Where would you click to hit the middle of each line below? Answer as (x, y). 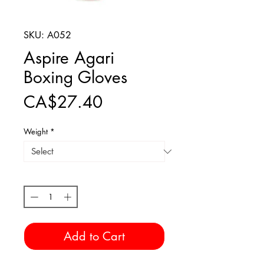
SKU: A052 (47, 35)
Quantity (38, 176)
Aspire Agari (69, 58)
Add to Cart (94, 236)
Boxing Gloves (75, 77)
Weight (36, 132)
